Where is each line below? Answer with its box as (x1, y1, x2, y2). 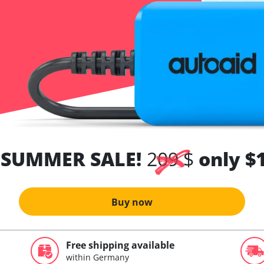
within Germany (66, 252, 129, 263)
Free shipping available (66, 239, 174, 252)
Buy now (111, 196, 153, 209)
